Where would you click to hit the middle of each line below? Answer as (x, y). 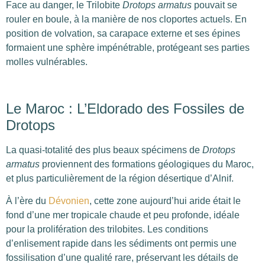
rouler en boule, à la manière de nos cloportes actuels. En (126, 20)
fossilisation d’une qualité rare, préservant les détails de (122, 258)
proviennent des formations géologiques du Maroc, (147, 164)
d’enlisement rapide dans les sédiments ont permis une (121, 244)
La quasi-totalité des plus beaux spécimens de (104, 150)
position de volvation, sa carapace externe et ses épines (123, 34)
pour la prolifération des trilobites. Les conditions (107, 230)
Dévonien (69, 201)
